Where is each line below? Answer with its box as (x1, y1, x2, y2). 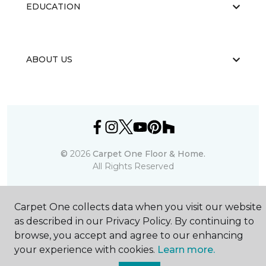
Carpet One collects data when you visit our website (14, 201, 262, 213)
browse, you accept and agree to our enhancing (14, 230, 243, 241)
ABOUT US (26, 54, 72, 65)
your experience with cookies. (14, 244, 157, 255)
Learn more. (157, 244, 215, 255)
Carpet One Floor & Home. (93, 148, 205, 159)
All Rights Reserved (92, 161, 174, 172)
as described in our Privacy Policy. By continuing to (14, 216, 254, 227)
